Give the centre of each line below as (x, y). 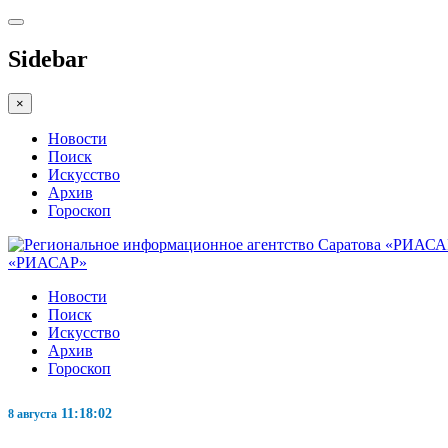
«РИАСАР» (47, 262)
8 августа (32, 413)
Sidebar (48, 58)
